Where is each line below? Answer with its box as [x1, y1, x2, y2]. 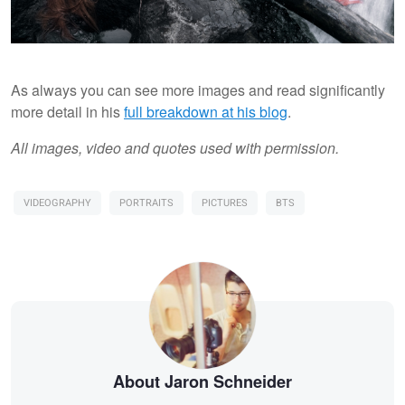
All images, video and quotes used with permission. [11, 137, 339, 159]
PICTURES [202, 195, 248, 212]
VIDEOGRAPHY [24, 195, 91, 212]
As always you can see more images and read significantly [11, 80, 385, 101]
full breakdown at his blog [124, 101, 287, 123]
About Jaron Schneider [113, 370, 292, 394]
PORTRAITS [119, 195, 174, 212]
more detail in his [11, 101, 124, 123]
